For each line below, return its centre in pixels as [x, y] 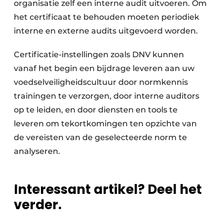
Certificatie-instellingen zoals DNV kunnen [99, 55]
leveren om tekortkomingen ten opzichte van [105, 124]
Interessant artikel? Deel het [108, 190]
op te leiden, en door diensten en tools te [96, 110]
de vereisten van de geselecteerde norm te [100, 138]
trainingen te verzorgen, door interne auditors [107, 96]
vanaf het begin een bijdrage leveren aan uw [104, 69]
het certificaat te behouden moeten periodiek [107, 17]
